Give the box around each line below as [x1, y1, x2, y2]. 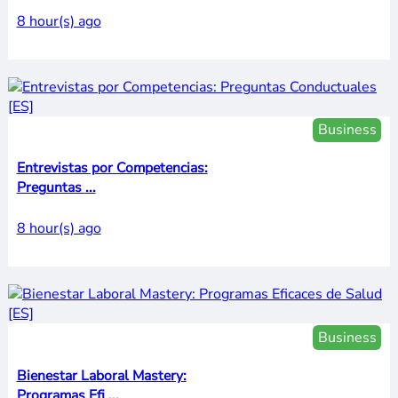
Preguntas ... [84, 178, 96, 198]
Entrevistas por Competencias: [16, 158, 208, 179]
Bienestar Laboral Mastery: [16, 366, 187, 386]
